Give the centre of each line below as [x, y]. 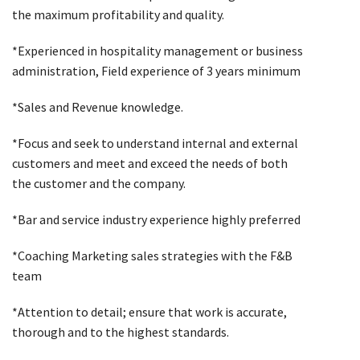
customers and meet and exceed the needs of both [150, 163]
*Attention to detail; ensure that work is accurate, [149, 311]
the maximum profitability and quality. [118, 14]
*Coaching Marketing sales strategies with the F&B [152, 255]
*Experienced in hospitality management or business [157, 50]
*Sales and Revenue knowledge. [98, 106]
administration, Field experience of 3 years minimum [156, 70]
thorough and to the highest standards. [121, 331]
